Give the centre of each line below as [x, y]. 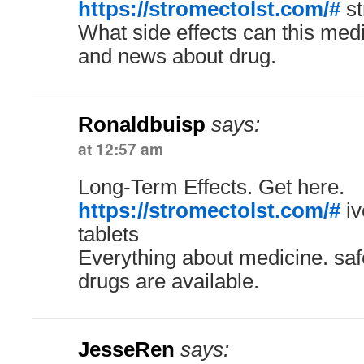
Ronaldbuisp [142, 124]
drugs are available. [169, 281]
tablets [108, 234]
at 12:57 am [121, 149]
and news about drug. [177, 56]
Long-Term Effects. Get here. [211, 187]
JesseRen [126, 349]
